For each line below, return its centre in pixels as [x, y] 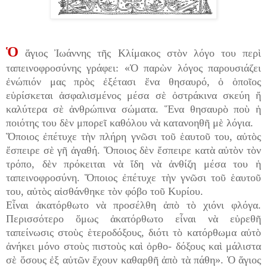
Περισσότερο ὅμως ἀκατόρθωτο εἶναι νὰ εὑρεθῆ [133, 219]
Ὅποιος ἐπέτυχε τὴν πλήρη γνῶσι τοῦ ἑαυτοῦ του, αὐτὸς [133, 137]
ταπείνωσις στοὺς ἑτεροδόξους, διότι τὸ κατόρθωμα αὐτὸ [133, 233]
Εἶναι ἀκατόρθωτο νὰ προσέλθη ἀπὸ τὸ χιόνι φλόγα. [133, 205]
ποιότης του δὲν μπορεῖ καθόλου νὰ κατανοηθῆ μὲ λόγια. [130, 123]
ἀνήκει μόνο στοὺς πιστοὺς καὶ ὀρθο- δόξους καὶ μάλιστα [133, 246]
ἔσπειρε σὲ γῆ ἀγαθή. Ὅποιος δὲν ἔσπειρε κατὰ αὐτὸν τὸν [133, 150]
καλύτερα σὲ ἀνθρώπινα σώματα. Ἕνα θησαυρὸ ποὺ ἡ [133, 109]
